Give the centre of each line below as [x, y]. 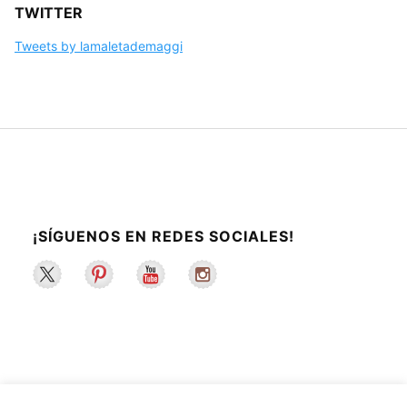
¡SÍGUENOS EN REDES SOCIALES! [164, 237]
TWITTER [49, 13]
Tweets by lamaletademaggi [99, 46]
